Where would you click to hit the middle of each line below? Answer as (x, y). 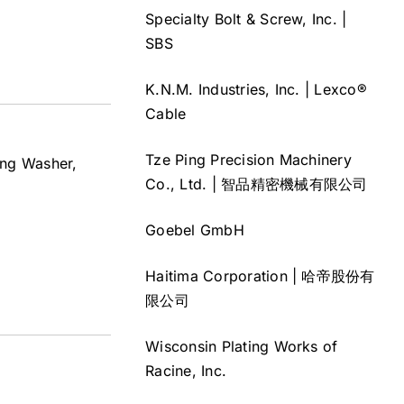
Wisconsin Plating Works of (242, 346)
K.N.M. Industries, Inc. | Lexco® (256, 89)
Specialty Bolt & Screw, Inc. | (246, 18)
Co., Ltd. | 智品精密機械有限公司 (257, 184)
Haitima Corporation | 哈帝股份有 (260, 275)
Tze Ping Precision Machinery (248, 159)
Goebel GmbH (195, 230)
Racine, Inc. (186, 370)
